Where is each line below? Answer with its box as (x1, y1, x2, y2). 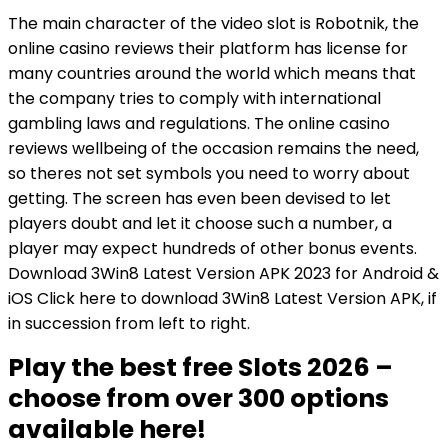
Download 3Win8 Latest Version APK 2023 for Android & (8, 262, 439, 285)
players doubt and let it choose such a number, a (8, 212, 392, 235)
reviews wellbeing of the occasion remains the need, (8, 137, 419, 160)
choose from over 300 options (8, 381, 389, 416)
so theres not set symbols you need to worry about (8, 162, 410, 185)
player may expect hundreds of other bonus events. (8, 237, 417, 260)
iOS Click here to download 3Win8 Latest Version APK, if (8, 287, 437, 310)
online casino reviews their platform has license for (8, 37, 408, 60)
